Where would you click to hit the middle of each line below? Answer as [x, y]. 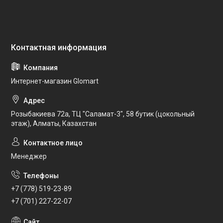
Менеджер [29, 156]
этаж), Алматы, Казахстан [54, 123]
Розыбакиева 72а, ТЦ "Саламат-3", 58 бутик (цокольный [103, 114]
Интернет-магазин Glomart [55, 81]
